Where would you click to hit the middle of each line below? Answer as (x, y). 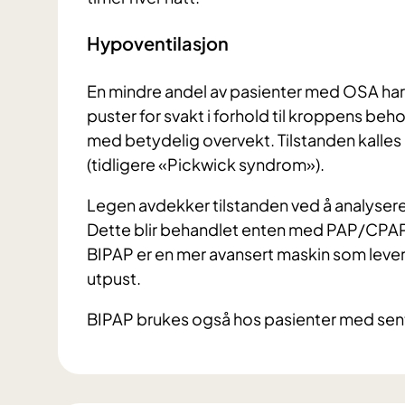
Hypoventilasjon (160, 43)
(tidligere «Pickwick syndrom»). (207, 164)
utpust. (114, 278)
